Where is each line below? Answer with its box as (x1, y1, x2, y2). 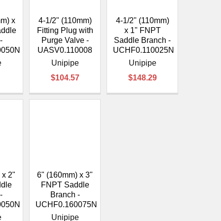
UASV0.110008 (37, 46, 93, 55)
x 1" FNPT (124, 26, 161, 35)
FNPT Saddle (40, 181, 89, 189)
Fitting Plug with (37, 26, 93, 35)
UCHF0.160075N (36, 200, 98, 209)
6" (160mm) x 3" (37, 171, 93, 180)
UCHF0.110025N (113, 46, 175, 55)
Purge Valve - (41, 36, 89, 45)
